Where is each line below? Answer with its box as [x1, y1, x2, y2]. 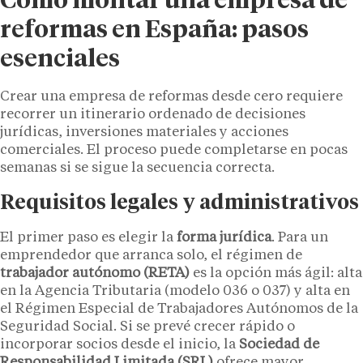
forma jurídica [177, 230, 271, 245]
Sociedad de [239, 337, 319, 352]
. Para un [271, 230, 328, 245]
